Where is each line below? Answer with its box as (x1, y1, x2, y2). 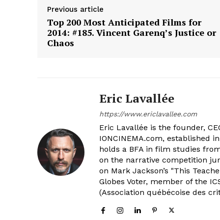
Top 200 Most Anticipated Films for (47, 16, 201, 28)
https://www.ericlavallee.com (99, 110, 197, 118)
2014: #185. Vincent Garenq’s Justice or (47, 26, 216, 38)
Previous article (47, 4, 104, 14)
